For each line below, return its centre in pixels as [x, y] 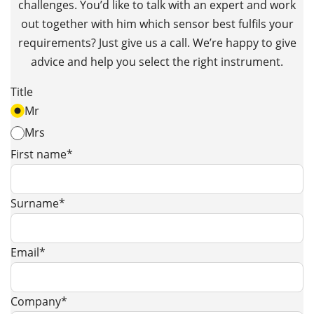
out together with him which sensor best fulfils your [157, 23]
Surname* [38, 203]
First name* [42, 154]
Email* [28, 252]
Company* [39, 301]
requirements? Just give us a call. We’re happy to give [157, 42]
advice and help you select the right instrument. [157, 61]
